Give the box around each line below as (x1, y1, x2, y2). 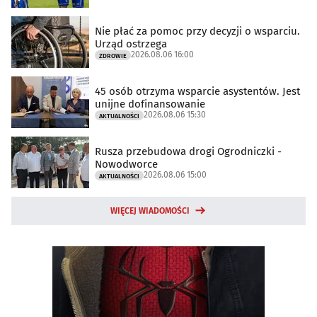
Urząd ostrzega (95, 37, 167, 50)
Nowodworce (95, 157, 158, 171)
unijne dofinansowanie (95, 97, 205, 110)
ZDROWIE (99, 52, 127, 59)
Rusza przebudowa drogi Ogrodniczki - (95, 144, 282, 158)
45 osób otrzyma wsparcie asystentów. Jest (95, 84, 300, 98)
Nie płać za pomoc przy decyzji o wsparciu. (95, 24, 300, 38)
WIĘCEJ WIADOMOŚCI (110, 206, 190, 216)
